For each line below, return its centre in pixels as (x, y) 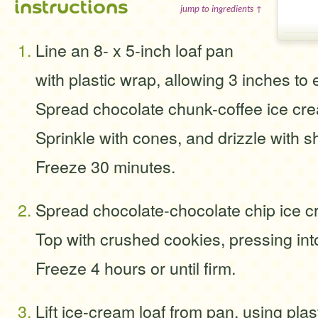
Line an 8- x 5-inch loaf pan (135, 50)
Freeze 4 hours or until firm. (136, 268)
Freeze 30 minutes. (105, 166)
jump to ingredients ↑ (221, 9)
